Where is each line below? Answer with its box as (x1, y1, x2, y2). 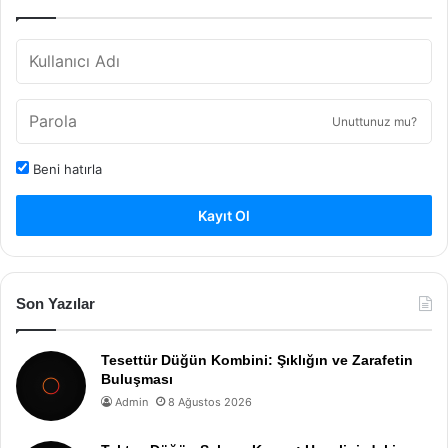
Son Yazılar (16, 295, 95, 312)
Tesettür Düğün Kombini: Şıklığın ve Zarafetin (101, 352, 413, 368)
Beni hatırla (29, 161, 102, 177)
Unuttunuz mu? (332, 114, 417, 129)
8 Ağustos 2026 (168, 395, 252, 409)
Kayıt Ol (198, 207, 250, 224)
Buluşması (101, 371, 173, 387)
